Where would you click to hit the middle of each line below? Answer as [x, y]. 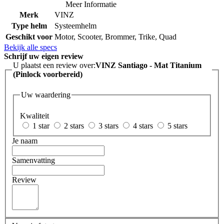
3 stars [108, 125]
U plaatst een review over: [54, 65]
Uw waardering [46, 95]
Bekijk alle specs [30, 47]
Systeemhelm [75, 25]
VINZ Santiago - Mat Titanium [148, 65]
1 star [41, 125]
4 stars [143, 125]
